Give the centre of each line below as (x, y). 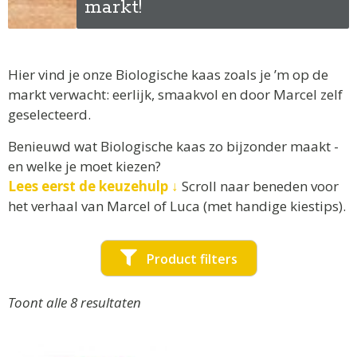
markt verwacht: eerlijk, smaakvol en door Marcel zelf (175, 94)
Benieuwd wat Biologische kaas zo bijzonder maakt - (173, 146)
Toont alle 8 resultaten (75, 303)
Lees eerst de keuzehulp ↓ (93, 186)
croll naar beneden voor (264, 186)
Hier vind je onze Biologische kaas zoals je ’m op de (168, 74)
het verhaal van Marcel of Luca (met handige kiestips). (177, 206)
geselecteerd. (49, 114)
